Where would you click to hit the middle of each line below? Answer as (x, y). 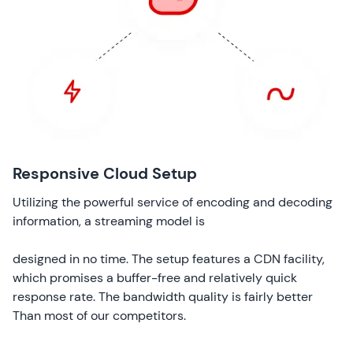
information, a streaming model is (109, 221)
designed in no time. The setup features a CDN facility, (169, 258)
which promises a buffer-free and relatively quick (155, 277)
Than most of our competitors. (99, 315)
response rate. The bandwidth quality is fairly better (163, 296)
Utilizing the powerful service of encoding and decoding (173, 202)
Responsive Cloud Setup (105, 173)
